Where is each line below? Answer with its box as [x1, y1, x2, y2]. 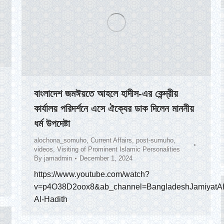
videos [34, 145, 53, 153]
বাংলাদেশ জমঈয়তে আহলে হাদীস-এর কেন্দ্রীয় [34, 88, 178, 99]
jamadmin [44, 154, 72, 162]
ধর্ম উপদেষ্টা [34, 118, 70, 129]
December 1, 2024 [79, 154, 132, 162]
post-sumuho [136, 136, 173, 144]
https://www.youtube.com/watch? [34, 170, 149, 179]
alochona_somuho [34, 136, 86, 144]
